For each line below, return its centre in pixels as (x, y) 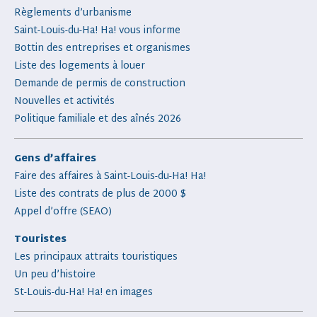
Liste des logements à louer (80, 67)
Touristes (40, 240)
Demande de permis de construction (100, 84)
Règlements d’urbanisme (73, 13)
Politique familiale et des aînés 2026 (98, 120)
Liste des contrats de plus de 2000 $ (100, 195)
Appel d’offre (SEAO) (63, 212)
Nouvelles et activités (64, 102)
